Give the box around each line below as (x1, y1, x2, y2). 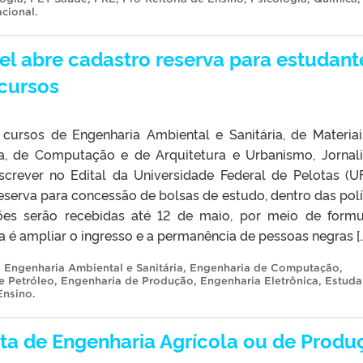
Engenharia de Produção (61, 274, 194, 287)
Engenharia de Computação (190, 261, 340, 274)
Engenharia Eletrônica (200, 274, 318, 287)
